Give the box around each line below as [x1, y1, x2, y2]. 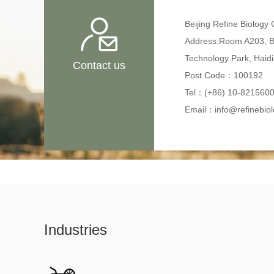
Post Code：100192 [185, 70, 263, 80]
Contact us [73, 59, 125, 72]
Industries [44, 221, 107, 238]
